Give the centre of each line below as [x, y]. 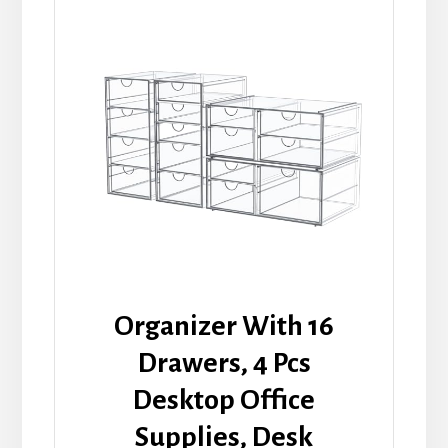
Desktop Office [224, 399]
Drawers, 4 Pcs [224, 362]
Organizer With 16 [224, 325]
